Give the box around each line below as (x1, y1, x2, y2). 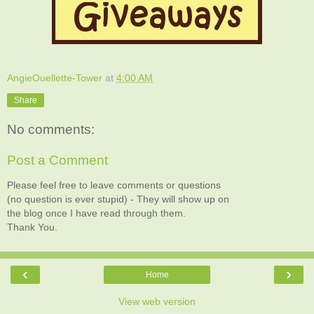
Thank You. (7, 221, 57, 233)
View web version (118, 295, 196, 307)
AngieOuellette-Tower (7, 71, 102, 83)
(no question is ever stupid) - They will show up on (7, 193, 229, 205)
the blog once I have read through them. (7, 207, 186, 219)
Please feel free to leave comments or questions (7, 179, 221, 191)
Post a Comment (7, 153, 108, 168)
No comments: (7, 122, 95, 137)
